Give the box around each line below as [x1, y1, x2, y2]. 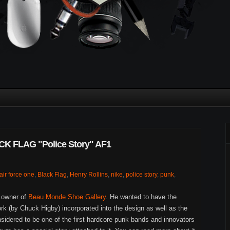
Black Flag [37, 171, 67, 178]
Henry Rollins [70, 171, 108, 178]
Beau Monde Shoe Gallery [28, 193, 106, 201]
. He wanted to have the [106, 193, 177, 201]
